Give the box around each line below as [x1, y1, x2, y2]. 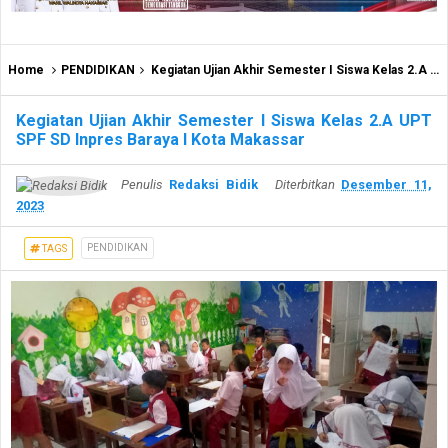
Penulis [114, 177, 170, 193]
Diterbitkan [274, 177, 342, 193]
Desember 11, [341, 177, 433, 193]
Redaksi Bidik [169, 177, 259, 193]
